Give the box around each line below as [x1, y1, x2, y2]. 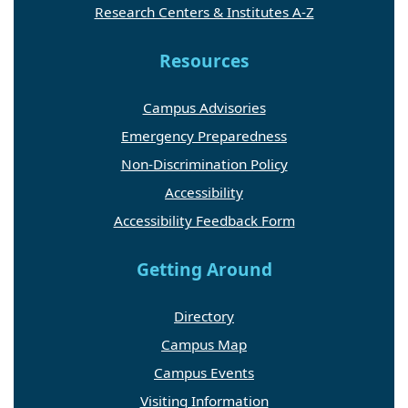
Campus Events [154, 363, 254, 382]
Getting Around [136, 257, 272, 281]
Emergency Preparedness [121, 126, 287, 145]
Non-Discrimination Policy [120, 154, 288, 173]
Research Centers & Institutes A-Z [94, 2, 314, 21]
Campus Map [161, 335, 247, 354]
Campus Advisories [142, 97, 266, 117]
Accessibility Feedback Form [113, 210, 295, 229]
